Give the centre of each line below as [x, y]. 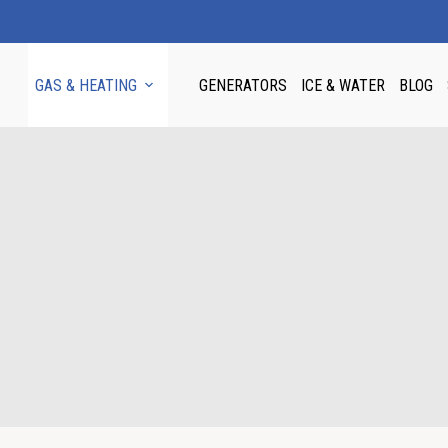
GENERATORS [242, 85]
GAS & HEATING [85, 85]
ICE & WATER [342, 85]
